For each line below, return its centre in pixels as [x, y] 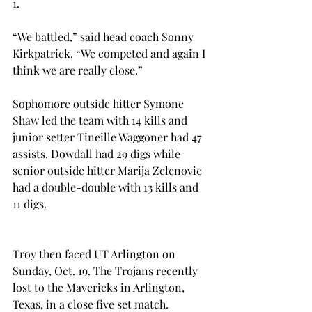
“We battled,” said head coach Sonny [104, 36]
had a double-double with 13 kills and [107, 187]
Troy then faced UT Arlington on [95, 253]
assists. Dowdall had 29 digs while [98, 153]
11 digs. [30, 203]
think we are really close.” [78, 70]
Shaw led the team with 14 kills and [101, 120]
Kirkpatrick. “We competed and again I [110, 53]
